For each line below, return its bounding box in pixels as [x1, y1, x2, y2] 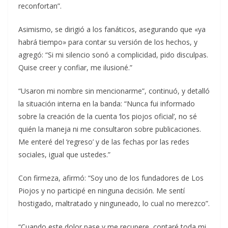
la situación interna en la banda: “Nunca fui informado [18, 98, 195, 108]
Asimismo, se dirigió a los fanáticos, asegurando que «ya [18, 24, 206, 34]
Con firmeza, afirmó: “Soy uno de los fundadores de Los [18, 173, 204, 183]
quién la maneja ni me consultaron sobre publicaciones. [18, 124, 201, 134]
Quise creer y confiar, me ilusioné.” [18, 62, 132, 72]
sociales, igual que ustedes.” [18, 149, 110, 159]
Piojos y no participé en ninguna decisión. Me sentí [18, 185, 185, 195]
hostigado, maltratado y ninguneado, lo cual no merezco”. [18, 198, 210, 208]
